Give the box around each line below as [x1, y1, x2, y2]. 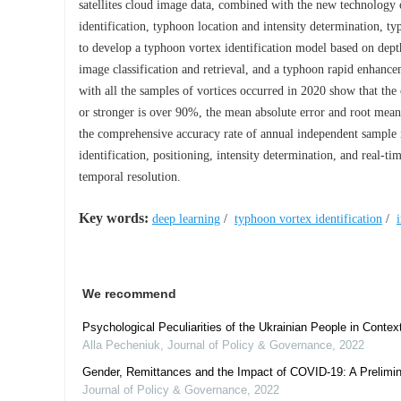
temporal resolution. [79, 170, 181, 183]
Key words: [79, 210, 149, 226]
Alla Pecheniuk [82, 338, 160, 352]
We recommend [82, 286, 176, 301]
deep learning [152, 212, 220, 226]
